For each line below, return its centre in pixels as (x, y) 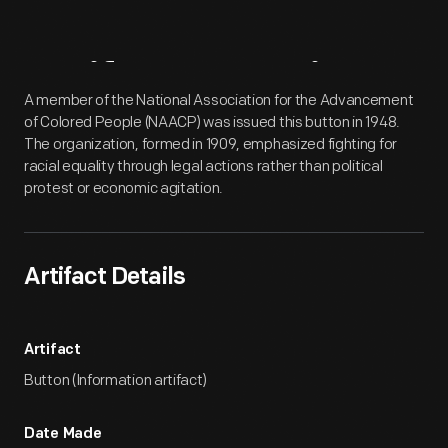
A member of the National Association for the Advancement (219, 100)
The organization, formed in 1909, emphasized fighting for (210, 144)
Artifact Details (104, 278)
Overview (284, 84)
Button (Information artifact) (115, 380)
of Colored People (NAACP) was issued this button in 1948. (212, 122)
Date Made (63, 434)
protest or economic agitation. (123, 188)
